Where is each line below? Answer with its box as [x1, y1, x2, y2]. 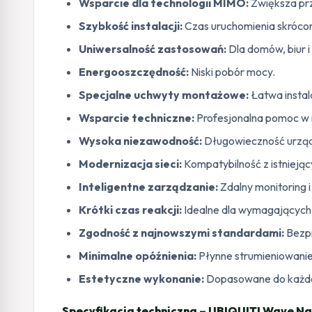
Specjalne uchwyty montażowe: [79, 87, 249, 102]
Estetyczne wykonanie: [79, 271, 204, 286]
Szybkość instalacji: [79, 18, 182, 33]
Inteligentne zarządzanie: [79, 179, 218, 194]
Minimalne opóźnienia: [79, 248, 196, 263]
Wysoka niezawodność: [79, 133, 202, 148]
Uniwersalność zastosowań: [79, 41, 226, 56]
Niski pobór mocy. [189, 64, 275, 79]
